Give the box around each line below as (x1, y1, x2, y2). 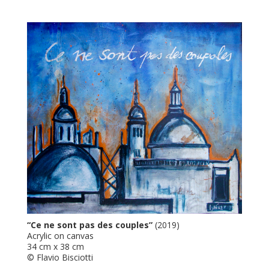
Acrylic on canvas (26, 229, 94, 241)
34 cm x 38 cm (26, 240, 84, 252)
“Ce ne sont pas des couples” (26, 219, 153, 231)
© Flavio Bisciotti (26, 251, 93, 263)
